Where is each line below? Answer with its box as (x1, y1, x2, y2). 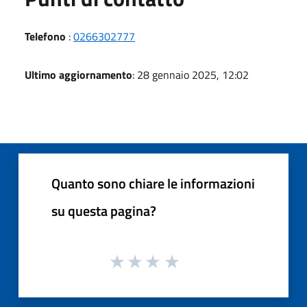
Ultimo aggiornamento (25, 66, 132, 83)
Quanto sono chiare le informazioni (51, 172, 255, 194)
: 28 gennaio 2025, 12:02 (132, 66, 249, 83)
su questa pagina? (51, 199, 156, 221)
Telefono (25, 27, 66, 45)
